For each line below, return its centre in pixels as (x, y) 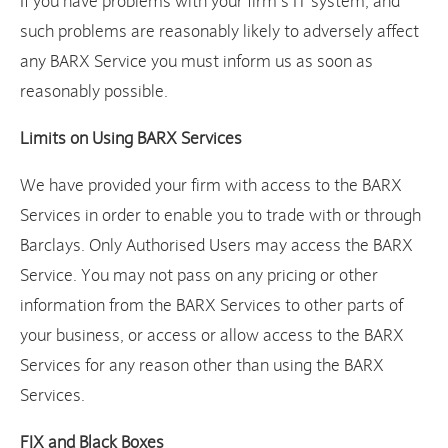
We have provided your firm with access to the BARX (211, 186)
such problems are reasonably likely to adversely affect (219, 32)
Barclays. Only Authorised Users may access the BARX (216, 246)
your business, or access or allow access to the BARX (212, 336)
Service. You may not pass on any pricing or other (199, 276)
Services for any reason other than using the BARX (202, 366)
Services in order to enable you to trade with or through (220, 216)
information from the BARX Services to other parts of (211, 306)
